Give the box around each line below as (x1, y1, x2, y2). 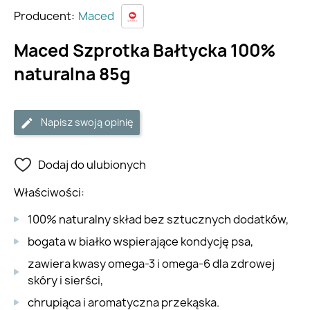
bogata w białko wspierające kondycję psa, (28, 234, 253, 249)
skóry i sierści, (28, 273, 103, 288)
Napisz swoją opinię (41, 116, 134, 129)
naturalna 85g (14, 62, 131, 86)
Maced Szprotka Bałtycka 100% (14, 39, 276, 62)
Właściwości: (14, 185, 86, 200)
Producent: (14, 8, 75, 24)
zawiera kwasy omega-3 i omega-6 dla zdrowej (28, 256, 275, 271)
